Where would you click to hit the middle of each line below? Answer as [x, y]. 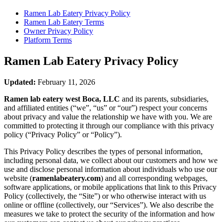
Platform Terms [48, 40]
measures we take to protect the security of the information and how [110, 214]
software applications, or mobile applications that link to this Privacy [110, 187]
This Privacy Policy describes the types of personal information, [103, 151]
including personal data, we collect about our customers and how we [111, 160]
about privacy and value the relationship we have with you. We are [108, 116]
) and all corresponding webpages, [154, 178]
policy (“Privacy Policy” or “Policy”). [63, 134]
